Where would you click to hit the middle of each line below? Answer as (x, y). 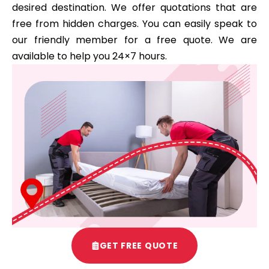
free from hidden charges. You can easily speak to (134, 23)
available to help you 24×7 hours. (89, 56)
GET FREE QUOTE (139, 245)
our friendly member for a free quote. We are (134, 40)
